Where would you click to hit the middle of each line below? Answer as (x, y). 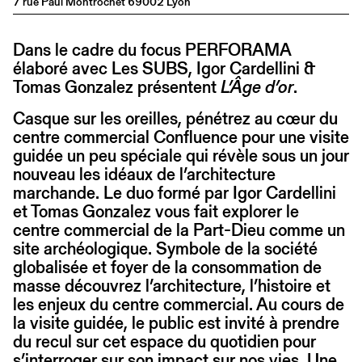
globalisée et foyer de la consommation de (167, 267)
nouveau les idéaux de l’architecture (144, 175)
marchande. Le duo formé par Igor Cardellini (175, 193)
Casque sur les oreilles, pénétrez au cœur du (175, 119)
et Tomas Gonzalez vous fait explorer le (156, 212)
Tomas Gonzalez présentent (117, 87)
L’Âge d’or (257, 87)
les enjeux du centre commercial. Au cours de (179, 305)
